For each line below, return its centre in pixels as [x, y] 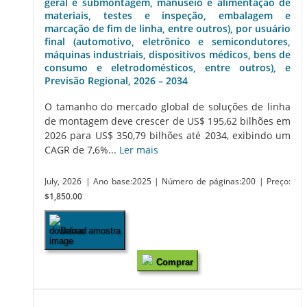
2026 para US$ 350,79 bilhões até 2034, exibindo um [168, 136]
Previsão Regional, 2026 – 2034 [116, 80]
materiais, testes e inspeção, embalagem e [168, 15]
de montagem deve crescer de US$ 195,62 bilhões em [168, 121]
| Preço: [275, 182]
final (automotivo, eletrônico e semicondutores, [168, 41]
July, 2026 [63, 182]
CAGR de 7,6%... [82, 150]
